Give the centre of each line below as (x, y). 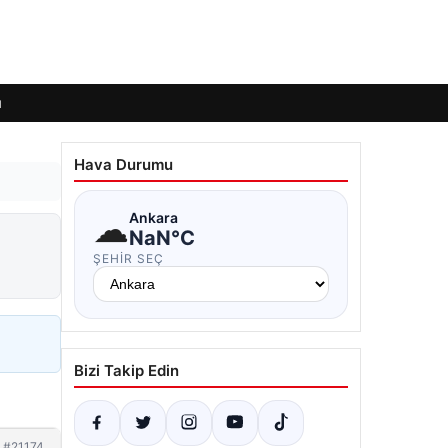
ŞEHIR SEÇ (128, 258)
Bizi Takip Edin (126, 370)
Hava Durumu (123, 164)
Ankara (153, 217)
